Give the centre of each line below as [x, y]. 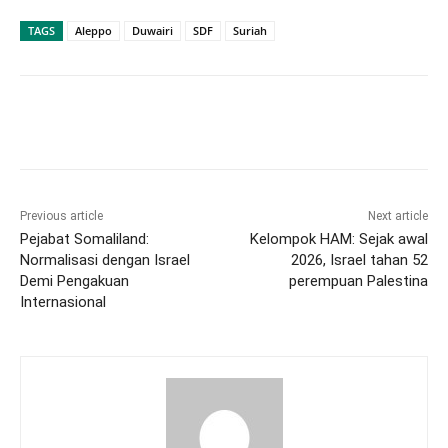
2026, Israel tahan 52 [359, 260]
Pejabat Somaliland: [84, 239]
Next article [397, 216]
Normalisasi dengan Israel [105, 260]
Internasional [63, 302]
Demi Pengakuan [74, 281]
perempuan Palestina [358, 281]
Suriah [250, 31]
